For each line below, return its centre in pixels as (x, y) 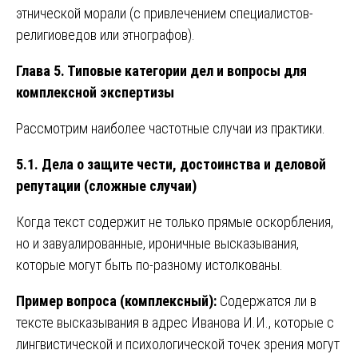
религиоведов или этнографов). (105, 34)
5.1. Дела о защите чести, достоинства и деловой (171, 164)
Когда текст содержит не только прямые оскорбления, (175, 221)
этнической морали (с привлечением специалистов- (165, 13)
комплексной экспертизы (95, 92)
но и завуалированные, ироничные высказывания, (157, 243)
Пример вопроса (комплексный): (116, 300)
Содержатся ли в (267, 300)
